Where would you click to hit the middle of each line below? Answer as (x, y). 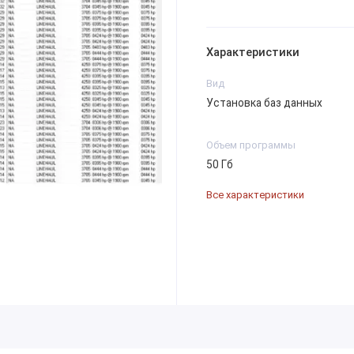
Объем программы (250, 145)
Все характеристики (255, 194)
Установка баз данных (264, 102)
